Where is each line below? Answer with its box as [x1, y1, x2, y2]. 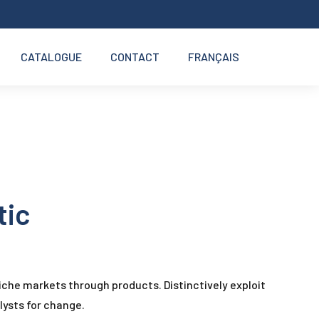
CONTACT [110, 50, 159, 63]
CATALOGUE [21, 50, 82, 63]
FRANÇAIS [188, 50, 239, 63]
